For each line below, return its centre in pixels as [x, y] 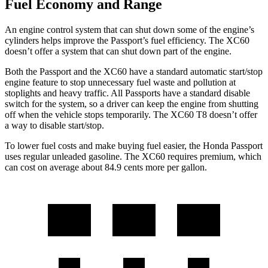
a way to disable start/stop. [54, 125]
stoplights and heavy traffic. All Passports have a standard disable [127, 93]
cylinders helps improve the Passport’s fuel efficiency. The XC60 [127, 40]
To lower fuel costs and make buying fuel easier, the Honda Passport [134, 145]
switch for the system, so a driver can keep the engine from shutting [132, 103]
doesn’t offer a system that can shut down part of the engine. [118, 51]
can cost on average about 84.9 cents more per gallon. [106, 167]
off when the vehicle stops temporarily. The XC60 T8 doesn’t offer [131, 114]
